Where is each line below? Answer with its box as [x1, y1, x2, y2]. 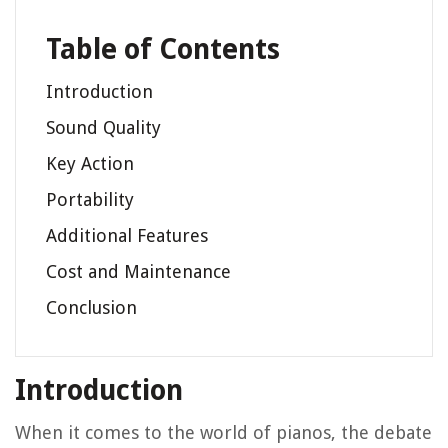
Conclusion [46, 297, 137, 319]
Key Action [46, 153, 134, 175]
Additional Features [46, 225, 208, 247]
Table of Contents [46, 33, 280, 67]
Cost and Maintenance [46, 261, 231, 283]
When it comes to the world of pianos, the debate [15, 422, 432, 444]
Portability [46, 189, 134, 211]
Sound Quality [46, 117, 161, 139]
